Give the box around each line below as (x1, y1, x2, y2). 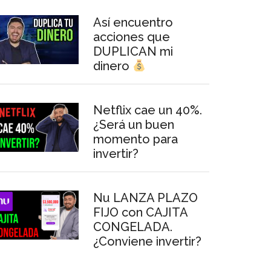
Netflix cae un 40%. (93, 103, 202, 117)
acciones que (93, 30, 170, 44)
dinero (93, 59, 132, 73)
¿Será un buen (93, 117, 174, 132)
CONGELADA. (93, 220, 172, 234)
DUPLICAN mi (93, 44, 173, 59)
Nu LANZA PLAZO (93, 191, 198, 205)
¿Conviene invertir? (93, 234, 201, 249)
